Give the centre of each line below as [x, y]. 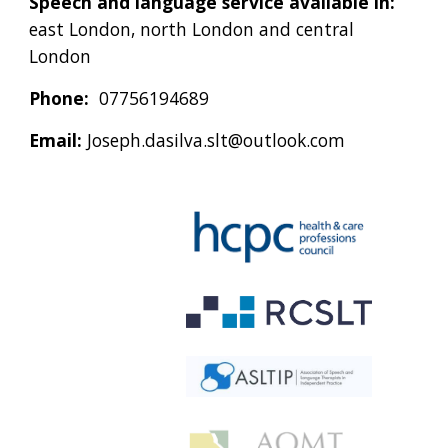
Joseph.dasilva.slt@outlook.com [214, 140]
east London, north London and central [192, 29]
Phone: [59, 98]
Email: [56, 140]
